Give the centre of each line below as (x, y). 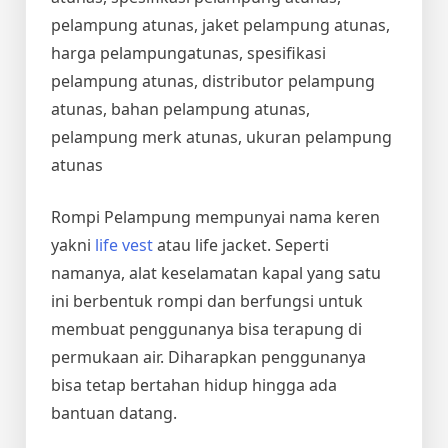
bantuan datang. (114, 413)
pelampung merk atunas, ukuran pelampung (221, 137)
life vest (124, 245)
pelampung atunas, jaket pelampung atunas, (220, 25)
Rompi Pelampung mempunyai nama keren (215, 217)
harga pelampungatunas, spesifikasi (188, 53)
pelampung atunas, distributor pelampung (213, 81)
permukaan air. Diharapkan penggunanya (208, 357)
